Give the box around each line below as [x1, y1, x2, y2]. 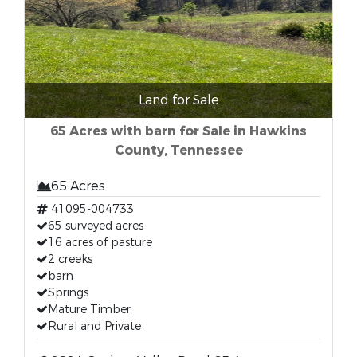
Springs [48, 285, 88, 300]
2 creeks [48, 252, 92, 267]
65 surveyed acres [48, 218, 143, 233]
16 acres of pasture [48, 235, 152, 250]
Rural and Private [48, 319, 141, 334]
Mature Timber [48, 302, 131, 317]
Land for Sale [138, 92, 219, 108]
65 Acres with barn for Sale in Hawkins [50, 123, 307, 139]
